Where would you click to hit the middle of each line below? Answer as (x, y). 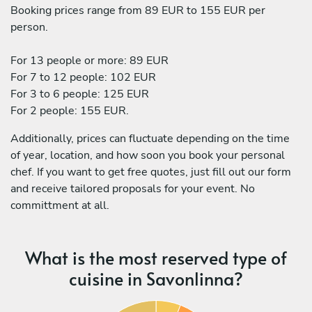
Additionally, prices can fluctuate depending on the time (150, 138)
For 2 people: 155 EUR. (70, 110)
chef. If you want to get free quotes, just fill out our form (151, 172)
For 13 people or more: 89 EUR (89, 60)
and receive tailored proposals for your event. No (133, 188)
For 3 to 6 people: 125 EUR (80, 94)
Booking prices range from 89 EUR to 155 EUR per (138, 10)
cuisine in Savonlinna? (156, 278)
